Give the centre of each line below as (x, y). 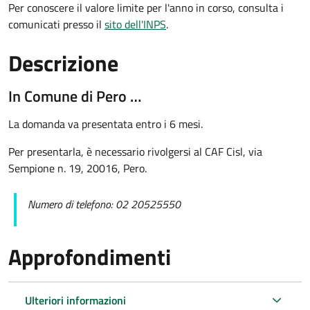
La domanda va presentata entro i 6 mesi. (106, 124)
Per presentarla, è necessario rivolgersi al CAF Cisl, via (135, 152)
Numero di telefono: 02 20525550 (104, 204)
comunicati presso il (56, 25)
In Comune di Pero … (75, 96)
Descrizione (63, 63)
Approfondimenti (90, 257)
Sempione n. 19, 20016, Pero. (77, 168)
